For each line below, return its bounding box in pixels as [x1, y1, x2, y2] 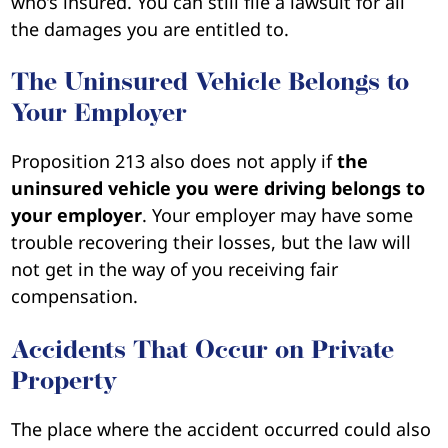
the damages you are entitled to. [11, 17, 290, 42]
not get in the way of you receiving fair [11, 257, 339, 282]
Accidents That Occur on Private [11, 338, 395, 364]
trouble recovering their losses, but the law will [11, 230, 412, 255]
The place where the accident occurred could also [11, 416, 432, 441]
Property [11, 369, 118, 395]
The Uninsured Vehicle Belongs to [11, 71, 410, 97]
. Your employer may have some [142, 203, 414, 228]
